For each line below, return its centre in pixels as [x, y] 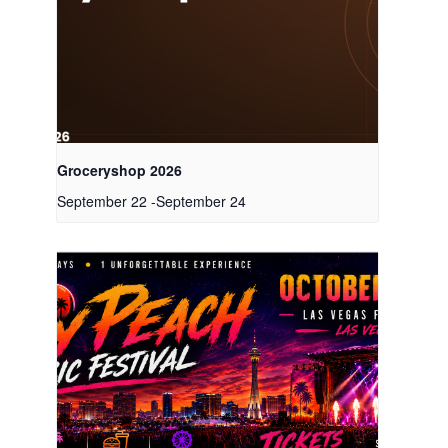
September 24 [200, 201]
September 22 [101, 201]
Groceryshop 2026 [119, 170]
